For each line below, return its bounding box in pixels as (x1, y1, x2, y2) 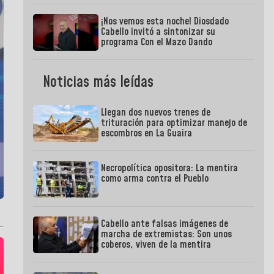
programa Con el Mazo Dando (101, 35, 213, 50)
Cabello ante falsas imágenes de (101, 217, 229, 231)
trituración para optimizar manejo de (101, 116, 248, 130)
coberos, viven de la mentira (101, 238, 212, 252)
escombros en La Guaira (101, 127, 193, 141)
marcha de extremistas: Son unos (101, 228, 232, 242)
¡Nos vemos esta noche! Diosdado (101, 15, 229, 29)
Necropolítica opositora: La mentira (101, 161, 239, 176)
